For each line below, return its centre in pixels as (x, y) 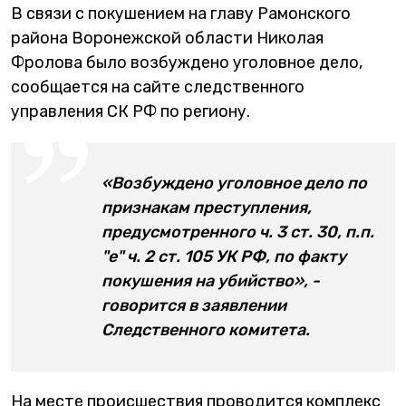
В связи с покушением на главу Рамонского (181, 14)
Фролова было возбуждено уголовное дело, (187, 63)
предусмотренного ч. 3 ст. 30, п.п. (238, 232)
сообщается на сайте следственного (158, 87)
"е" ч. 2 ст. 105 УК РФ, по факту (224, 256)
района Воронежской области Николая (167, 38)
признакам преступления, (207, 208)
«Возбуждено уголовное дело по (234, 183)
